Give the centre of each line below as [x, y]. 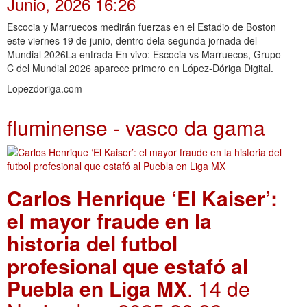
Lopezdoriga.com [45, 88]
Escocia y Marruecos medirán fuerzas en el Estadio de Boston [142, 26]
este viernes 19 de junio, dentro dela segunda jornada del [132, 40]
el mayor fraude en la [109, 220]
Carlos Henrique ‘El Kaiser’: [142, 197]
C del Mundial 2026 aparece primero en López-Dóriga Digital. [140, 67]
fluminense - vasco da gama [136, 127]
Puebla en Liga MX [97, 288]
